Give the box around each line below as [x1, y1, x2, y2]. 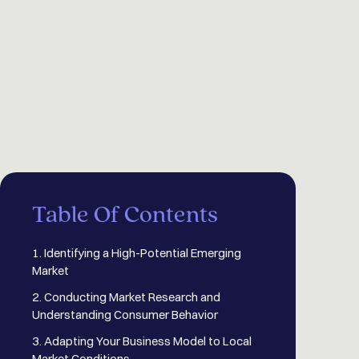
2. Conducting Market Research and [32, 289, 220, 305]
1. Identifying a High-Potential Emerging [32, 245, 241, 261]
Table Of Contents [32, 204, 218, 229]
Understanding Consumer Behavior [32, 307, 218, 323]
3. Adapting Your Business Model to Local [32, 333, 252, 349]
